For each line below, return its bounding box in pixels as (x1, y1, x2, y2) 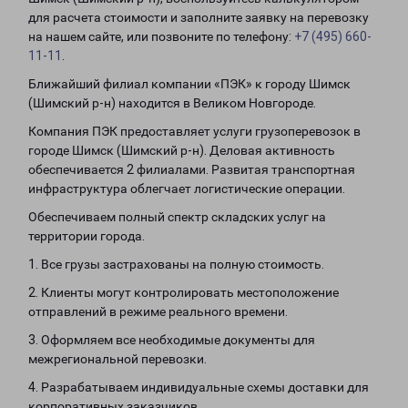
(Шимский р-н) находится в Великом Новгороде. (28, 96, 316, 110)
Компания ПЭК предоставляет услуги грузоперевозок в (28, 124, 361, 138)
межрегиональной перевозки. (28, 352, 207, 366)
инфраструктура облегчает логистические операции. (28, 181, 345, 196)
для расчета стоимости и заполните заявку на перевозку (28, 10, 369, 25)
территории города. (28, 229, 145, 243)
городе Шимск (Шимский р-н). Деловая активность (28, 143, 335, 158)
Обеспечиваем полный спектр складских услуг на (28, 209, 326, 224)
